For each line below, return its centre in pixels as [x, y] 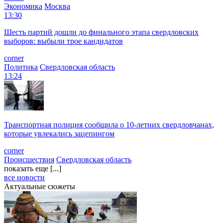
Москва [57, 6]
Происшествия [29, 159]
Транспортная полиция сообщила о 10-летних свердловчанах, [109, 124]
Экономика [23, 6]
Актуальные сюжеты [40, 186]
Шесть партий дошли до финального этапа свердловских [101, 32]
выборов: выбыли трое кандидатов [63, 41]
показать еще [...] [33, 168]
